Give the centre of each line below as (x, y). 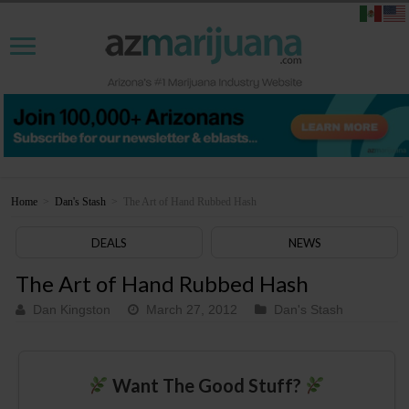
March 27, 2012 (192, 310)
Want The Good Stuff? (206, 386)
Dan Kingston (72, 310)
